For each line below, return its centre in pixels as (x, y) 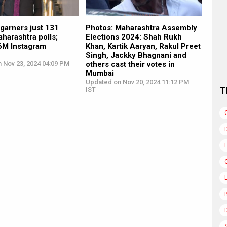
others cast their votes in (130, 64)
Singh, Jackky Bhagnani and (136, 55)
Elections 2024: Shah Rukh (134, 37)
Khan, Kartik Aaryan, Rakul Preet (143, 46)
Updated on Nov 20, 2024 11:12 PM (137, 82)
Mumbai (100, 73)
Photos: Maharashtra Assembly (141, 28)
